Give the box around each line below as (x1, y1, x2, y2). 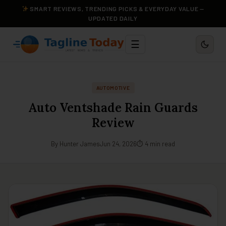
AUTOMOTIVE (96, 85, 130, 91)
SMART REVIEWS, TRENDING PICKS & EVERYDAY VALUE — (28, 5, 204, 12)
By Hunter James (51, 140, 100, 148)
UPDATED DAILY (88, 15, 138, 22)
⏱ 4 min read (137, 140, 175, 148)
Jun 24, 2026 (100, 140, 137, 148)
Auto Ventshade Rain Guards (28, 100, 198, 116)
